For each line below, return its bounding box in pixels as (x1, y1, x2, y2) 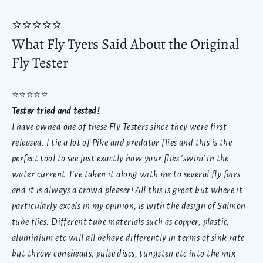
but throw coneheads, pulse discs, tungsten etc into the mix (12, 248, 236, 258)
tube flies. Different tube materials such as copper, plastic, (12, 216, 230, 227)
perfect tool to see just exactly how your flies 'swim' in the (12, 153, 229, 163)
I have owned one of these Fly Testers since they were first (12, 121, 227, 131)
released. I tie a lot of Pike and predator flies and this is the (12, 137, 232, 147)
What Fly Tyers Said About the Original (12, 34, 239, 54)
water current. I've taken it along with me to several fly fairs (12, 168, 241, 179)
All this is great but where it (135, 184, 243, 195)
